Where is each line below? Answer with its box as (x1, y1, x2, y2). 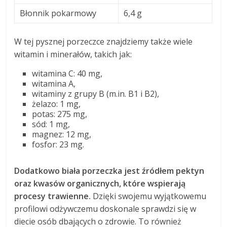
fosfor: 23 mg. (32, 139, 85, 150)
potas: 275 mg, (32, 108, 88, 120)
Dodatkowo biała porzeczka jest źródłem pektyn (14, 165, 205, 177)
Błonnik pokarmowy (20, 8, 97, 19)
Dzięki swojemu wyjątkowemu (91, 191, 207, 202)
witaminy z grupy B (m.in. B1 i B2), (32, 88, 160, 100)
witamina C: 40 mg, (32, 68, 103, 80)
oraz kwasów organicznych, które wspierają (14, 178, 186, 190)
